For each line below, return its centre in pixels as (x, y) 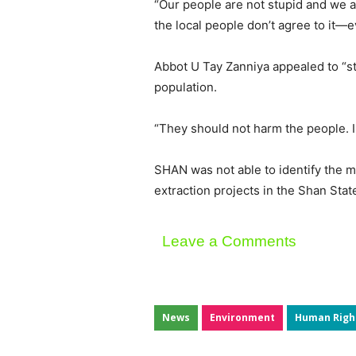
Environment (242, 318)
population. (186, 87)
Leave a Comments (229, 242)
